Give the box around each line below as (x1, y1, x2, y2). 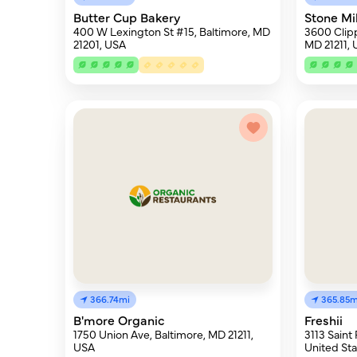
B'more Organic (73, 311, 165, 328)
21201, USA (73, 36, 126, 52)
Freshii (304, 311, 343, 328)
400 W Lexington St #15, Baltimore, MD (73, 23, 270, 39)
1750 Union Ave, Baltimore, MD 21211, (73, 326, 253, 342)
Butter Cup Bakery (73, 8, 180, 25)
